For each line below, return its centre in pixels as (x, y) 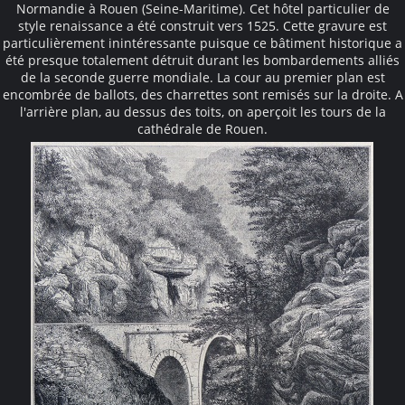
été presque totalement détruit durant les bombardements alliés (202, 60)
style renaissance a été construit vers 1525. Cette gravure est (202, 25)
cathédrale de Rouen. (202, 128)
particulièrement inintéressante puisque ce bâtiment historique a (202, 42)
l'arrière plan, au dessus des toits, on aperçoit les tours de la (202, 111)
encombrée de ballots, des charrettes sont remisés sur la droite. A (202, 94)
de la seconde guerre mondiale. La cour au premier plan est (202, 77)
